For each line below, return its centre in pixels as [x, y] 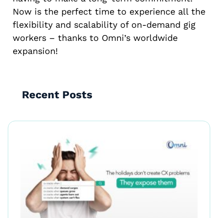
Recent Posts [57, 95]
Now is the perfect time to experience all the [109, 11]
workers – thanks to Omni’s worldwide [95, 37]
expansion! [35, 51]
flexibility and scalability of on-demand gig [104, 24]
